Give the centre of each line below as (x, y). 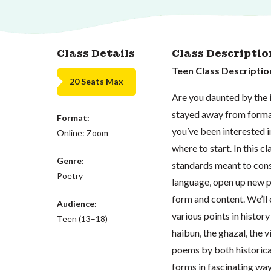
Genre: (71, 160)
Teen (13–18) (83, 218)
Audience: (77, 203)
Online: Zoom (83, 132)
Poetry (70, 175)
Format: (73, 117)
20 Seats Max (97, 81)
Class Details (96, 53)
